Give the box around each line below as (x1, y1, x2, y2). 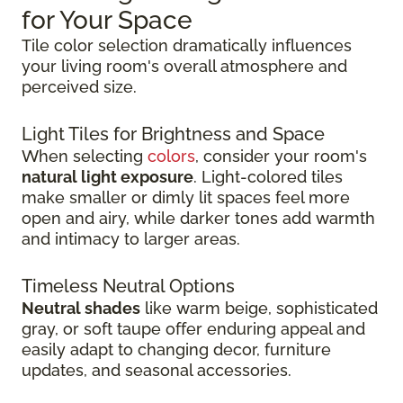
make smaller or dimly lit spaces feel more (22, 188, 350, 208)
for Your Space (22, 5, 193, 36)
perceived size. (22, 77, 137, 97)
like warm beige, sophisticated (140, 299, 378, 318)
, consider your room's (195, 147, 367, 166)
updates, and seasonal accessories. (22, 361, 291, 381)
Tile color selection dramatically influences (22, 36, 352, 56)
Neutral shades (22, 299, 140, 318)
